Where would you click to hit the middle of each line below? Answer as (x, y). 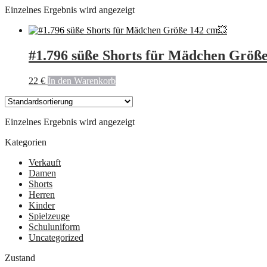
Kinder (42, 205)
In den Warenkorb (82, 80)
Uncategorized (56, 237)
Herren (42, 194)
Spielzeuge (49, 216)
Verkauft (45, 162)
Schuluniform (54, 226)
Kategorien (26, 142)
